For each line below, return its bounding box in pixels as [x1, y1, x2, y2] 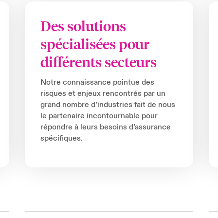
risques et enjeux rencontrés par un [40, 89, 165, 99]
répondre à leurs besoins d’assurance [40, 122, 171, 132]
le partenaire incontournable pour [40, 111, 158, 121]
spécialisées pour [40, 35, 149, 54]
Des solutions [40, 17, 126, 36]
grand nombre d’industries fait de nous [40, 100, 175, 110]
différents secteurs [40, 53, 157, 72]
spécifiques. [40, 133, 83, 144]
